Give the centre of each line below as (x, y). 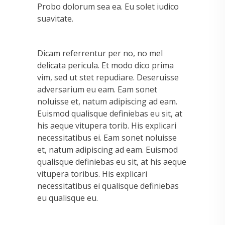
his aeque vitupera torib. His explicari (107, 126)
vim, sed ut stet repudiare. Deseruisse (108, 78)
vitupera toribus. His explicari (92, 174)
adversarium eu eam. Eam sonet (97, 90)
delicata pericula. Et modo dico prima (105, 66)
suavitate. (55, 19)
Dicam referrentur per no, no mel (100, 53)
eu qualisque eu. (68, 198)
